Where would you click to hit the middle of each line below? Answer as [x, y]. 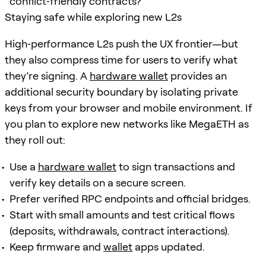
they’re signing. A [47, 75]
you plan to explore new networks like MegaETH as [127, 123]
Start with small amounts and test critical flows [122, 214]
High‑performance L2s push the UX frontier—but [121, 43]
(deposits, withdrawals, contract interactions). [120, 230]
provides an [197, 75]
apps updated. [169, 246]
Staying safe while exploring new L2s [93, 17]
